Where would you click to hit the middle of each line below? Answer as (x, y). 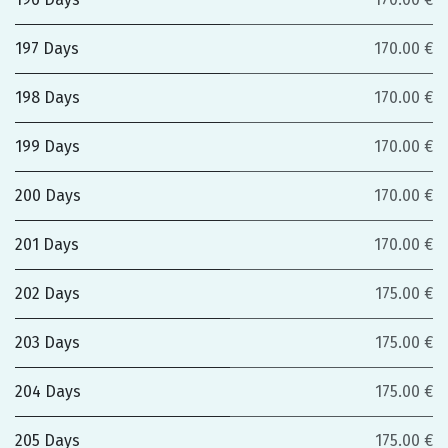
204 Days (48, 391)
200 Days (48, 195)
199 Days (47, 146)
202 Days (47, 293)
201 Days (47, 244)
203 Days (47, 342)
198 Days (47, 97)
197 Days (47, 48)
